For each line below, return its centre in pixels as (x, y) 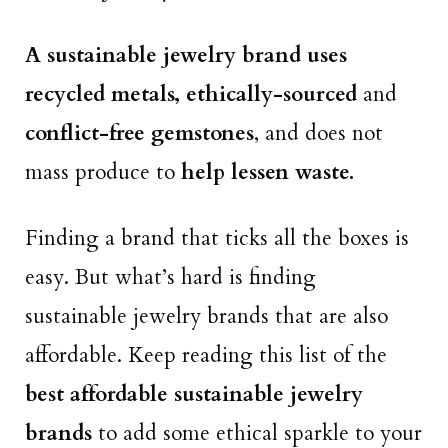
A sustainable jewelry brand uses (186, 55)
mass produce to (100, 172)
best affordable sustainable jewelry (194, 395)
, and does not (318, 133)
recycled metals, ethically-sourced (191, 94)
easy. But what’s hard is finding (170, 278)
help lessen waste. (264, 172)
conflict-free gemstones (139, 133)
